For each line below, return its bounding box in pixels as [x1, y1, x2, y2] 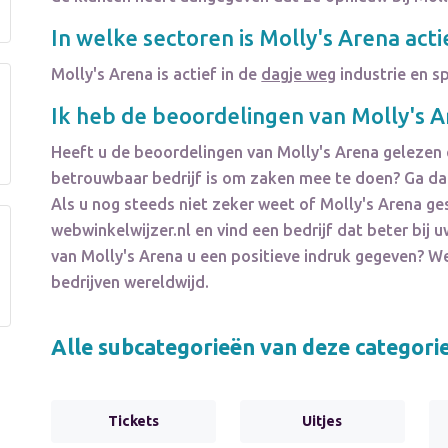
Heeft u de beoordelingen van [51, 143, 278, 162]
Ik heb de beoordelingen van [51, 103, 352, 129]
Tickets [108, 413, 160, 430]
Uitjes [302, 413, 343, 430]
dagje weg [261, 65, 337, 84]
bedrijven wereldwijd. [51, 273, 210, 292]
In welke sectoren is [51, 25, 260, 51]
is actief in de [153, 65, 262, 84]
